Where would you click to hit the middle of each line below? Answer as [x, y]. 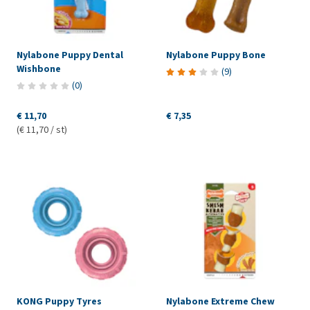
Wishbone [39, 69]
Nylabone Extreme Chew [220, 301]
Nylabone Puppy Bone [216, 55]
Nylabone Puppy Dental [70, 55]
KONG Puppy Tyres [59, 301]
